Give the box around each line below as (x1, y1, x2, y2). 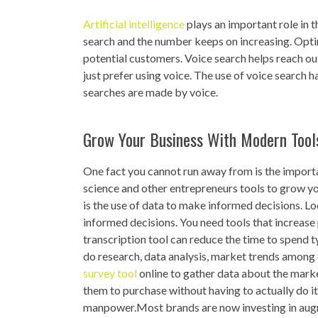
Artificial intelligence (83, 17, 185, 31)
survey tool (83, 266, 137, 280)
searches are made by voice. (83, 85, 218, 99)
